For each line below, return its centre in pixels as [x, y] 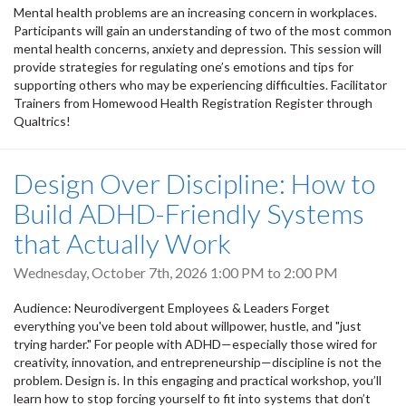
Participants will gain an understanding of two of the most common [203, 31]
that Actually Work [122, 243]
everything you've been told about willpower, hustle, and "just [188, 326]
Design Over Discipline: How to [194, 184]
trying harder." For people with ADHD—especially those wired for [195, 344]
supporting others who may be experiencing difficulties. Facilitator [200, 85]
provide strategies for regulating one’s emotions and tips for [184, 67]
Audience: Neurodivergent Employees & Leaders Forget [172, 308]
